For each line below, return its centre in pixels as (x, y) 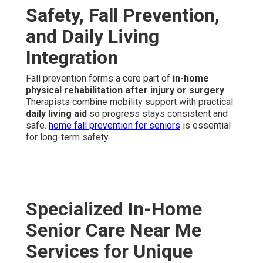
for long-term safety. (68, 137)
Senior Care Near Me (114, 230)
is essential (205, 125)
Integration (72, 57)
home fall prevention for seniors (114, 125)
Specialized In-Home (114, 209)
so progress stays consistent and (157, 113)
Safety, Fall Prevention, (123, 15)
